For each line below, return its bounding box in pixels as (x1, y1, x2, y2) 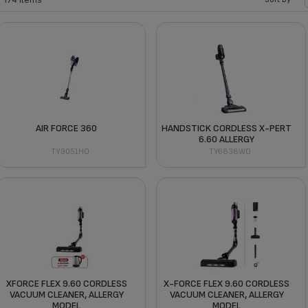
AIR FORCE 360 (36, 122, 98, 134)
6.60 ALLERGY (199, 133, 255, 145)
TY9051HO (50, 146, 89, 157)
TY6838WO (209, 146, 252, 157)
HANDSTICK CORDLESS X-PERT (162, 122, 292, 134)
